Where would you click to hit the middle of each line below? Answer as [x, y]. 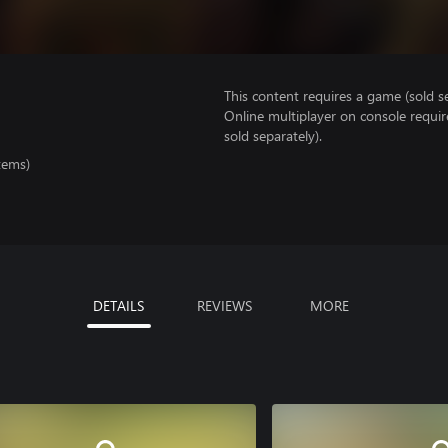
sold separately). [273, 135]
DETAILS [118, 306]
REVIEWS [224, 306]
